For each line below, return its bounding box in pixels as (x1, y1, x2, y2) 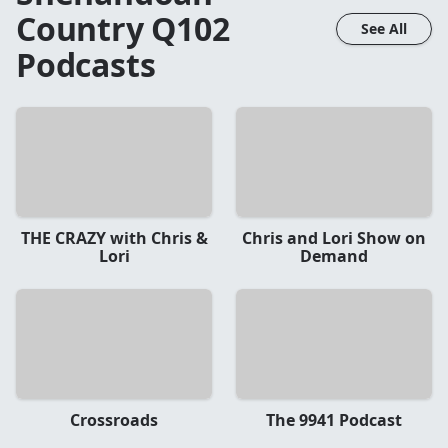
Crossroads (70, 409, 158, 432)
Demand (300, 244, 368, 267)
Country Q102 (16, 6, 230, 50)
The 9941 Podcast (266, 409, 402, 432)
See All (361, 18, 407, 38)
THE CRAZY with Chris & (20, 226, 208, 249)
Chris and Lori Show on (242, 226, 426, 249)
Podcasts (16, 42, 156, 86)
